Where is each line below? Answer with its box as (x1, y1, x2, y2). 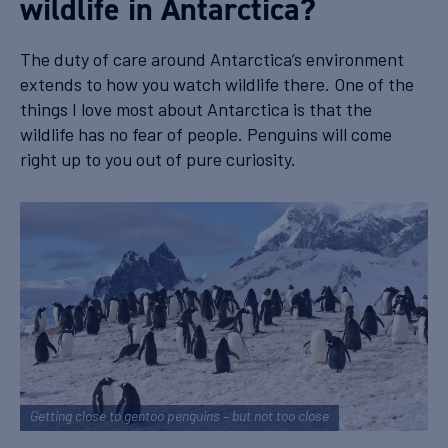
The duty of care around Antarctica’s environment (20, 47, 404, 70)
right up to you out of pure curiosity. (20, 147, 300, 170)
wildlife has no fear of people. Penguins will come (20, 122, 392, 145)
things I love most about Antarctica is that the (20, 97, 372, 120)
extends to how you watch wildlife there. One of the (20, 72, 414, 95)
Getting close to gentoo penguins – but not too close (30, 410, 329, 426)
